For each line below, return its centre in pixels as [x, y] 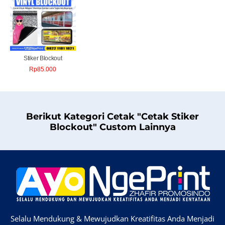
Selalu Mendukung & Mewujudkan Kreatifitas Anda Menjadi [113, 219]
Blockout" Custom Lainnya [113, 127]
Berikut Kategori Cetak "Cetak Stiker [113, 117]
